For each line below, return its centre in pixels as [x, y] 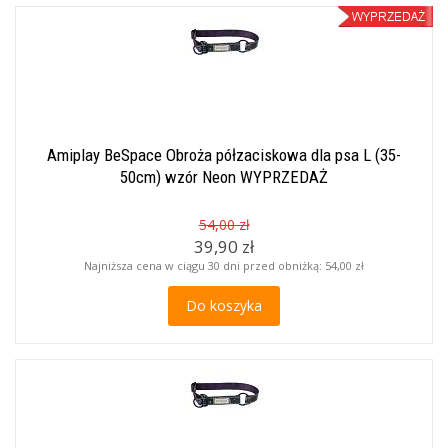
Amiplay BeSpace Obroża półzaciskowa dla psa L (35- [224, 155]
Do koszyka [224, 305]
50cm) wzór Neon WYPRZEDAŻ [224, 177]
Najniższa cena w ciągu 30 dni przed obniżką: [204, 265]
